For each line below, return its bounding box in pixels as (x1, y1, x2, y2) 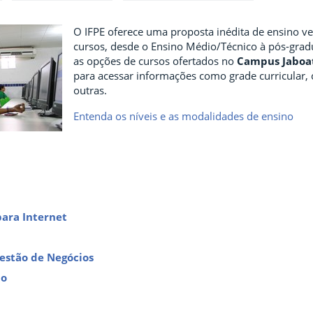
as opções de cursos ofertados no (73, 54, 234, 68)
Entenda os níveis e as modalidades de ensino (73, 109, 293, 124)
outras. (73, 83, 107, 98)
